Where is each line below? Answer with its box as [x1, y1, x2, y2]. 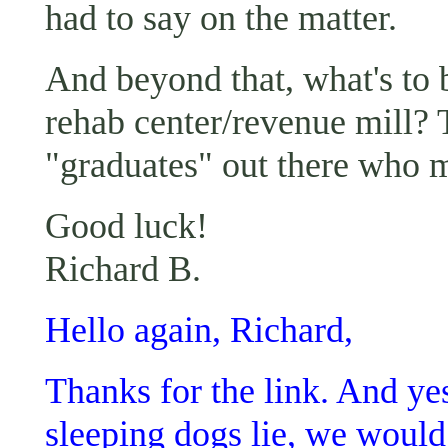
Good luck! [45, 205, 208, 246]
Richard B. [45, 248, 201, 289]
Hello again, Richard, [45, 309, 353, 350]
